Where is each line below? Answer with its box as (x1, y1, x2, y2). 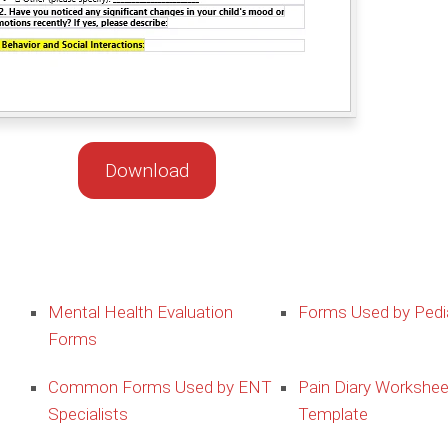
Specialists (47, 403, 128, 424)
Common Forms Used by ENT (47, 376, 272, 397)
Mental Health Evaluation (47, 301, 233, 322)
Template (297, 403, 368, 424)
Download (105, 158, 189, 182)
